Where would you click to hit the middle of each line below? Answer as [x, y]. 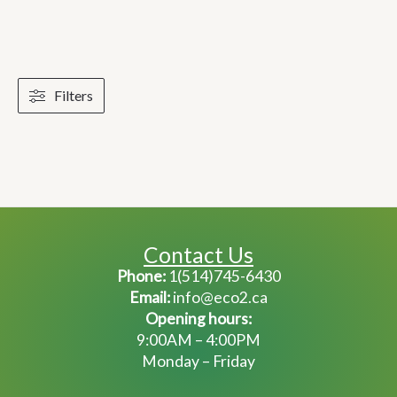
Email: [150, 298]
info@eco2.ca [219, 298]
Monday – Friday [198, 362]
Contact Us [198, 255]
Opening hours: [198, 319]
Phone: [141, 276]
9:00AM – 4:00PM [198, 340]
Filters [74, 96]
